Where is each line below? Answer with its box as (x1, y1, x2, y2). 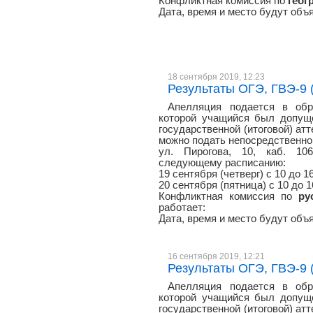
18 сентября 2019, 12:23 (168, 72, 265, 81)
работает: (159, 202, 205, 213)
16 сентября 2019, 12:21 (168, 252, 265, 261)
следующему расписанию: (159, 157, 286, 168)
